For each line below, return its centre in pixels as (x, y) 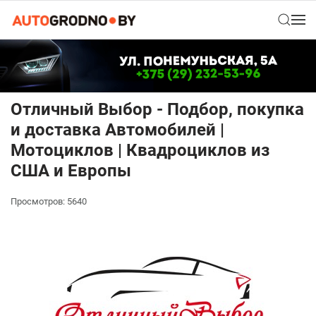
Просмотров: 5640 (49, 202)
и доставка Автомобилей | (117, 130)
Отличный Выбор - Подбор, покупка (157, 110)
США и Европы (71, 171)
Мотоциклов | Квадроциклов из (140, 151)
